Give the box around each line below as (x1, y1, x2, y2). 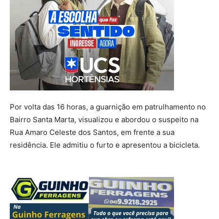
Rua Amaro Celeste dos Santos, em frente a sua (10, 127, 175, 137)
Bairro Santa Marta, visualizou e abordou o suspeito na (10, 114, 198, 124)
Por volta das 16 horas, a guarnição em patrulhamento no (10, 102, 206, 111)
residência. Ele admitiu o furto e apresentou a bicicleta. (10, 140, 200, 150)
